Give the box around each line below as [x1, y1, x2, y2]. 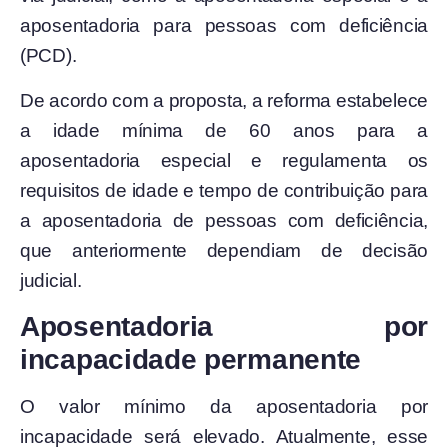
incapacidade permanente [20, 344, 362, 376]
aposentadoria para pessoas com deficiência [20, 15, 428, 37]
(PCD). [20, 45, 77, 67]
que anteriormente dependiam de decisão [20, 239, 428, 261]
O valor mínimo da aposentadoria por [20, 396, 428, 418]
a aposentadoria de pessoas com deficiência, [20, 209, 428, 231]
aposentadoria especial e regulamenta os [20, 149, 428, 171]
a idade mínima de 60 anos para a [20, 119, 428, 141]
